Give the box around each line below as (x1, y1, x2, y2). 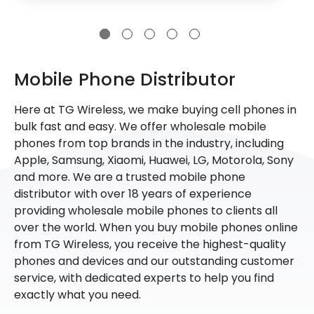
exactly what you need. (14, 286, 141, 303)
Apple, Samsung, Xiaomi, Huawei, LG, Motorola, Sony (14, 151, 294, 168)
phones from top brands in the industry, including (14, 135, 284, 151)
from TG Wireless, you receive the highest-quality (14, 235, 286, 252)
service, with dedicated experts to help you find (14, 269, 274, 286)
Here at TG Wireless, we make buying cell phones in (14, 101, 296, 118)
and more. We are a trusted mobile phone (14, 168, 245, 185)
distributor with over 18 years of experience (14, 185, 252, 202)
